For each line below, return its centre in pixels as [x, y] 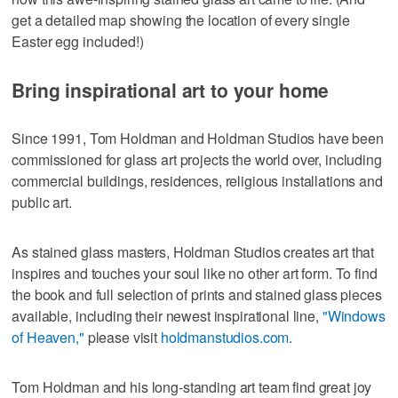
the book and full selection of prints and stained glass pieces [197, 295]
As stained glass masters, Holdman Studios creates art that [193, 252]
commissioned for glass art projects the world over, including [197, 160]
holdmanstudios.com [225, 338]
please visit [122, 338]
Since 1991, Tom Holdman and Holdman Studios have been [198, 139]
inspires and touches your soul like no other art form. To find [195, 274]
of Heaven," [48, 338]
